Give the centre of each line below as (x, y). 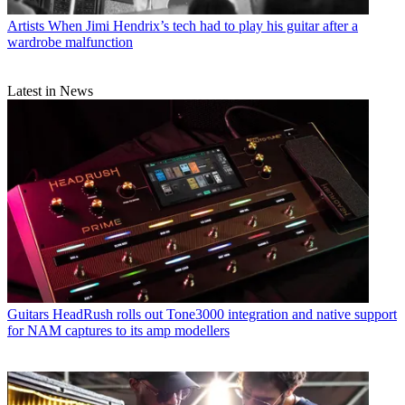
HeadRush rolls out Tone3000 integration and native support (225, 314)
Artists (26, 26)
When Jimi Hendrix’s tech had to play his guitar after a (203, 26)
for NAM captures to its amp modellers (118, 330)
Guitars (28, 314)
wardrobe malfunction (70, 42)
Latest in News (50, 91)
